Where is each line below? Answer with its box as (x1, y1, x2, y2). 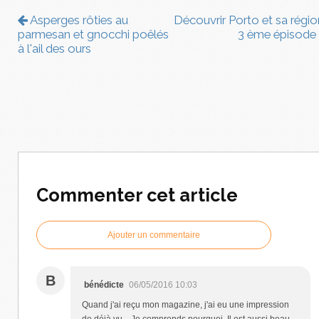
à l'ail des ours (18, 41, 91, 56)
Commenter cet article (36, 184, 238, 206)
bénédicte (84, 279, 124, 290)
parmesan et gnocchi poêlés (18, 27, 169, 42)
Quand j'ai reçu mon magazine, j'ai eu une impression (82, 299, 289, 310)
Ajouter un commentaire (108, 229, 200, 240)
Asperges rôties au (28, 13, 128, 28)
